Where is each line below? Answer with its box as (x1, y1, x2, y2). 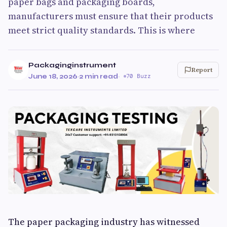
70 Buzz (126, 72, 151, 80)
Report (192, 66, 212, 74)
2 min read (79, 72, 118, 81)
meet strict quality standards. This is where (8, 24, 195, 36)
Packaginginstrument (28, 61, 116, 69)
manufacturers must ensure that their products (8, 10, 213, 22)
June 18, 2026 (28, 72, 78, 81)
